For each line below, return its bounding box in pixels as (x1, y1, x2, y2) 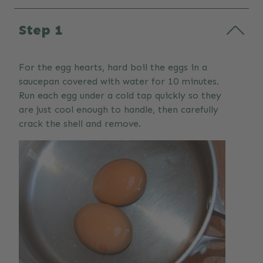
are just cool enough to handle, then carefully (19, 104, 218, 116)
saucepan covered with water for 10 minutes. (19, 76, 219, 87)
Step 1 (19, 21, 63, 39)
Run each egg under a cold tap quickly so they (19, 90, 221, 102)
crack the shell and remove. (19, 118, 141, 130)
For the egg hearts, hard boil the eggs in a (19, 62, 207, 73)
